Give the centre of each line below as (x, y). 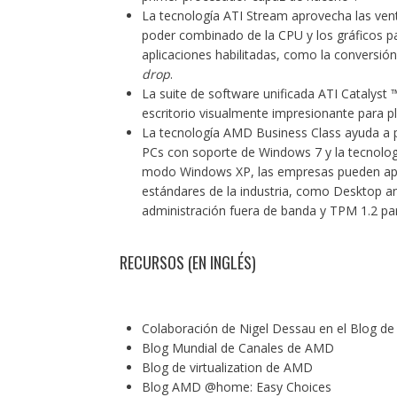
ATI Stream (255, 16)
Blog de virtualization (202, 367)
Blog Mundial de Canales (212, 348)
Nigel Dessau (277, 328)
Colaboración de (190, 328)
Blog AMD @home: (198, 387)
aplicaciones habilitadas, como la (237, 54)
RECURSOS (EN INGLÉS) (187, 262)
